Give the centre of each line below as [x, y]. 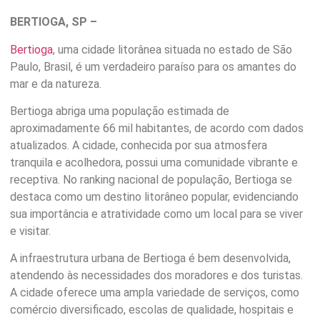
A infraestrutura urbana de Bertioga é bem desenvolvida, [150, 259]
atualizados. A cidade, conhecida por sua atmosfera [139, 146]
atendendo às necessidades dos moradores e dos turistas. [156, 276]
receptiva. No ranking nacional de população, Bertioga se [151, 180]
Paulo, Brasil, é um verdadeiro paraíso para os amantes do [153, 66]
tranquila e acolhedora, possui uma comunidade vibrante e [154, 163]
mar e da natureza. [56, 84]
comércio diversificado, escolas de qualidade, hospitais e [152, 310]
